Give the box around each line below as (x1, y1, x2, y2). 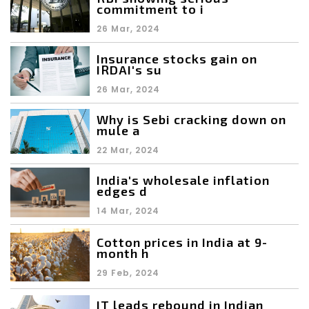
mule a (97, 123, 140, 139)
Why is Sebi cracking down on (97, 112, 286, 128)
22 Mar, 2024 (97, 144, 159, 157)
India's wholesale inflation (97, 172, 270, 188)
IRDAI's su (97, 62, 162, 78)
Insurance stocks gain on (97, 51, 257, 67)
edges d (97, 183, 148, 199)
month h (97, 246, 149, 261)
